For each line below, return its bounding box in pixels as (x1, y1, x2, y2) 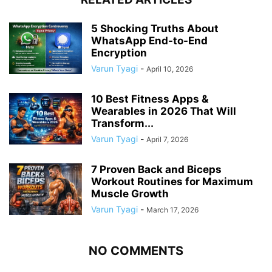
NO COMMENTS (89, 243, 183, 259)
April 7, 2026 (146, 135, 188, 144)
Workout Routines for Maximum (91, 175, 253, 188)
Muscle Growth (91, 188, 169, 200)
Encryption (91, 47, 147, 59)
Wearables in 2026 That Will (91, 105, 236, 118)
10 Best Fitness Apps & (91, 93, 208, 106)
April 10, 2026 (146, 64, 193, 74)
